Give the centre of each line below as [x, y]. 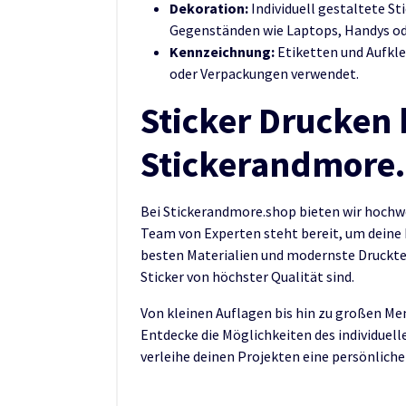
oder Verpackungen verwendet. [264, 73]
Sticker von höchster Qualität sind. [247, 276]
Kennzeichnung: [222, 51]
